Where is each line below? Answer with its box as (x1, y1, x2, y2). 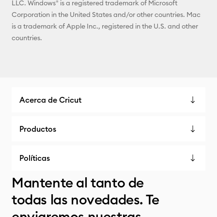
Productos (19, 124, 56, 134)
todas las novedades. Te (12, 191, 159, 208)
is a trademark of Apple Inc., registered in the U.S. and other (12, 21, 198, 31)
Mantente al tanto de (12, 174, 144, 191)
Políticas (19, 153, 50, 163)
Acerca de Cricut (19, 95, 81, 105)
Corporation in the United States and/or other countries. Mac (12, 10, 201, 19)
